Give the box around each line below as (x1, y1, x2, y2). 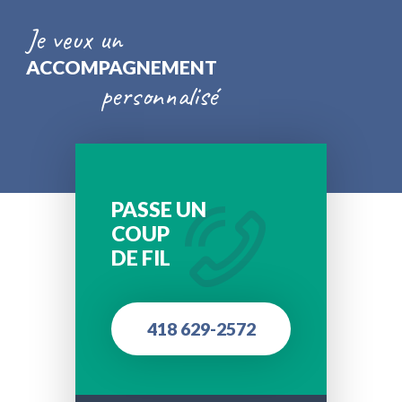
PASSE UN (111, 197, 206, 223)
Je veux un (26, 21, 123, 58)
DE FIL (111, 245, 170, 271)
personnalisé (100, 77, 218, 115)
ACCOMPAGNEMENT (26, 56, 218, 80)
